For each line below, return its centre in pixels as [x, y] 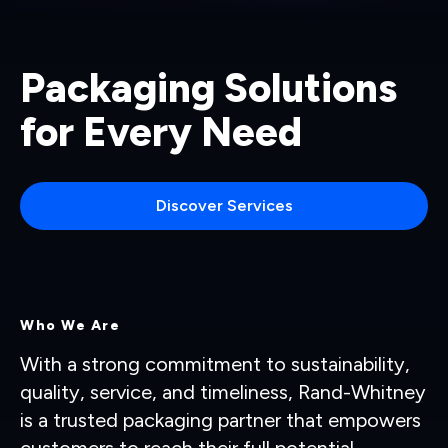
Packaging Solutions [208, 88]
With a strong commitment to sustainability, [215, 364]
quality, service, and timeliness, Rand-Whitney [223, 392]
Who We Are [70, 325]
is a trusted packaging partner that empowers [220, 420]
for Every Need [161, 132]
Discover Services [224, 205]
